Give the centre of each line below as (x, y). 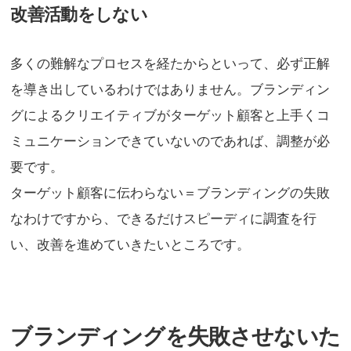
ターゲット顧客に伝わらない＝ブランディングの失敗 (170, 194)
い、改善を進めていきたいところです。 (130, 245)
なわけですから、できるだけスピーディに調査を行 (164, 219)
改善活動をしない (79, 15)
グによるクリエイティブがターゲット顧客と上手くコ (170, 116)
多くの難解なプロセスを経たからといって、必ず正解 (170, 64)
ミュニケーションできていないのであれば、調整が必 (170, 142)
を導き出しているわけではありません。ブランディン (170, 90)
